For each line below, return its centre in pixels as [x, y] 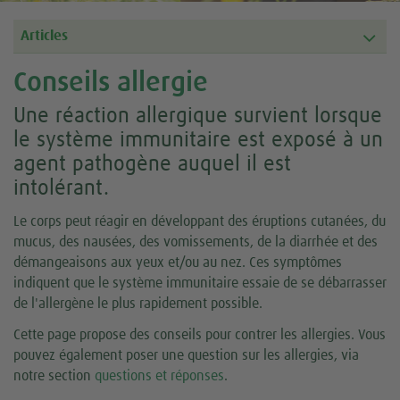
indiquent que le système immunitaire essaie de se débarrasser [200, 283]
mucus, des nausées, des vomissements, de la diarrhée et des [196, 242]
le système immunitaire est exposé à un [198, 141]
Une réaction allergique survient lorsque [198, 117]
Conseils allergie [111, 83]
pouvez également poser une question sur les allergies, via [186, 356]
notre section [54, 376]
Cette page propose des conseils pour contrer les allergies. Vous [200, 335]
